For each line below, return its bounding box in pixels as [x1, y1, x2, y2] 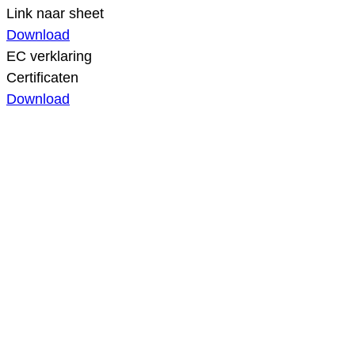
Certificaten [6, 70, 78, 86]
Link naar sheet [6, 6, 104, 22]
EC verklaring [6, 48, 92, 65]
